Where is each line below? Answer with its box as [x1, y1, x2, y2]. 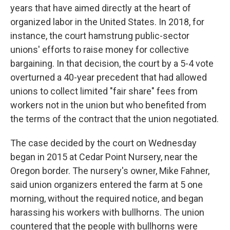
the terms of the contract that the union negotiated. [10, 113, 219, 125]
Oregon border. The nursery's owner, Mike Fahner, [10, 165, 209, 177]
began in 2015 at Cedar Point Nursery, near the [10, 151, 198, 163]
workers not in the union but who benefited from [10, 100, 206, 111]
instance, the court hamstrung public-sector [10, 30, 189, 42]
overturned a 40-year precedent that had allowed [10, 72, 207, 83]
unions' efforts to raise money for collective [10, 44, 189, 55]
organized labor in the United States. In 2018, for [10, 16, 204, 28]
